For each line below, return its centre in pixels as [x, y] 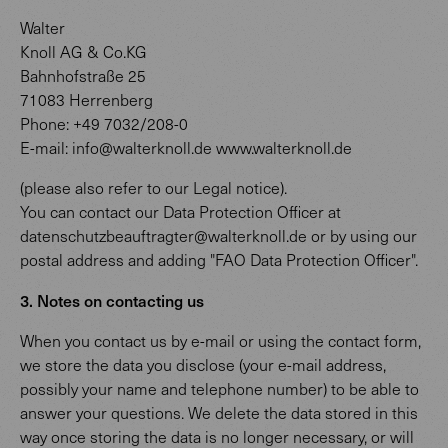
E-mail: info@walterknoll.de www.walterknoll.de [186, 147]
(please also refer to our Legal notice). [153, 187]
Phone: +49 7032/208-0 [104, 123]
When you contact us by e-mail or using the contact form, [220, 340]
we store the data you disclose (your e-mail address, [203, 364]
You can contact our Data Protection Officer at [180, 211]
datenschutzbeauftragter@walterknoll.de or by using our [218, 235]
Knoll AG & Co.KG [83, 51]
